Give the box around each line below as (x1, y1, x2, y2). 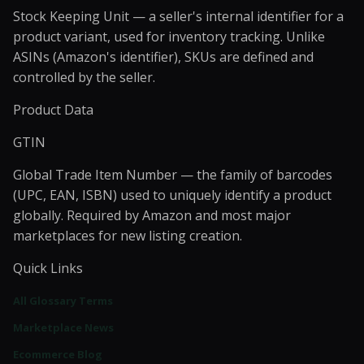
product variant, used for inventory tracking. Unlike (13, 28, 325, 45)
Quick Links (13, 259, 83, 277)
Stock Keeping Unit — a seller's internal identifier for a (13, 7, 344, 25)
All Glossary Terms (13, 293, 113, 308)
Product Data (13, 101, 93, 119)
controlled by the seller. (13, 68, 155, 86)
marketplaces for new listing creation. (13, 227, 242, 245)
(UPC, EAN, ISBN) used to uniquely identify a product (13, 186, 331, 204)
